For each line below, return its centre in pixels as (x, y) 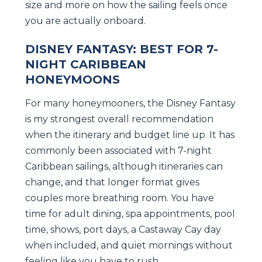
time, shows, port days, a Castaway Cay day (123, 229)
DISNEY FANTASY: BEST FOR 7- (122, 49)
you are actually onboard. (85, 20)
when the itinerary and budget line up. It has (130, 135)
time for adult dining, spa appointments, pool (130, 213)
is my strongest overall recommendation (119, 119)
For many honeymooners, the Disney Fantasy (130, 103)
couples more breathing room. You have (120, 198)
